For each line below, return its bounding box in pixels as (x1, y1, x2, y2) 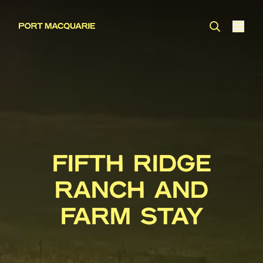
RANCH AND (55, 179, 208, 203)
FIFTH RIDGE (52, 153, 211, 176)
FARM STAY (60, 205, 203, 229)
